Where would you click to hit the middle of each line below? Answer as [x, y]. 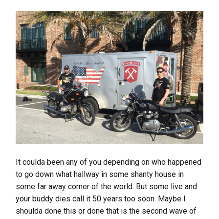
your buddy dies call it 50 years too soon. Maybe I [101, 198]
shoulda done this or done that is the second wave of [106, 211]
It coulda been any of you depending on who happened [109, 162]
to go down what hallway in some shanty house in [100, 174]
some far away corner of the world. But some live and [106, 186]
